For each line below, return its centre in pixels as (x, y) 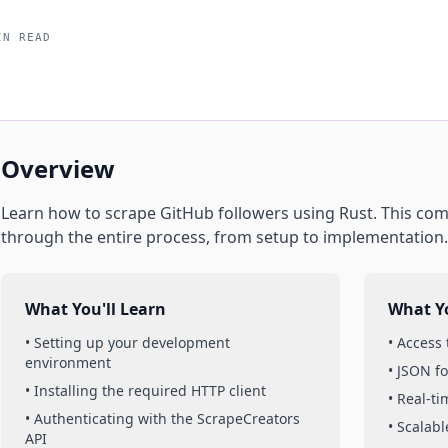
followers (253, 213)
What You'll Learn (95, 309)
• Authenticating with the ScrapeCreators (162, 418)
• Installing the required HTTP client (145, 390)
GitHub (187, 213)
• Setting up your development (127, 342)
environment (68, 362)
